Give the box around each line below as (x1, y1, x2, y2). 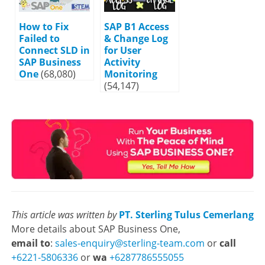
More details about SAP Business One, (11, 222, 180, 235)
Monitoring (104, 67, 157, 80)
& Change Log (104, 31, 168, 45)
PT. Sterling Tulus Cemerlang (119, 208, 254, 221)
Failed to (19, 31, 60, 45)
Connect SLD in (19, 43, 90, 57)
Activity (104, 55, 140, 69)
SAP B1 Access (104, 20, 169, 33)
